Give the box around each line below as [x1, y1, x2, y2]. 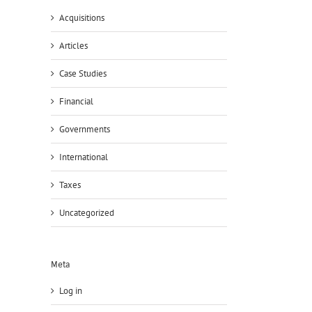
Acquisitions [59, 12, 104, 24]
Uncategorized [59, 207, 114, 219]
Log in [59, 284, 82, 297]
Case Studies [59, 68, 107, 80]
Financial [59, 95, 93, 108]
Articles [59, 40, 88, 52]
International [59, 151, 108, 164]
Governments [59, 123, 110, 136]
